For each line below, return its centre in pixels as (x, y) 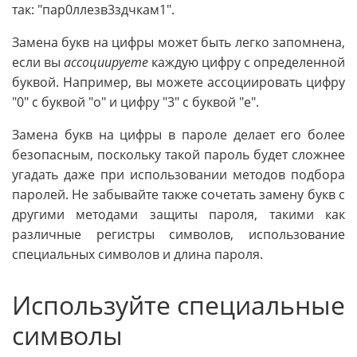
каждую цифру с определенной (247, 63)
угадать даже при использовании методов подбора (178, 175)
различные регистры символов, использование (178, 235)
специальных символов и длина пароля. (137, 255)
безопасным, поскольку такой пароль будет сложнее (178, 155)
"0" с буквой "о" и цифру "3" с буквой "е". (135, 102)
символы (67, 335)
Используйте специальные (178, 305)
